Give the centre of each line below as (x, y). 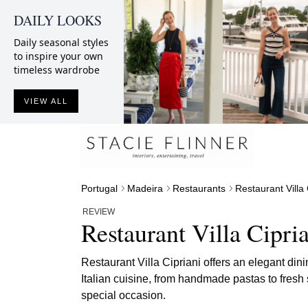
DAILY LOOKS (58, 20)
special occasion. (123, 295)
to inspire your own (58, 56)
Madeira (145, 188)
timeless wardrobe (57, 70)
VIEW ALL (46, 101)
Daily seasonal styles (61, 42)
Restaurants (199, 188)
